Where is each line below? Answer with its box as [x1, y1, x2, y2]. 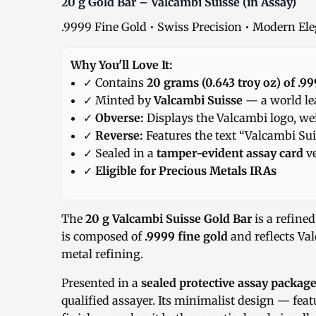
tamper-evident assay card [157, 146, 303, 161]
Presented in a [61, 276, 141, 291]
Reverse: [95, 128, 143, 143]
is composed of [61, 229, 145, 244]
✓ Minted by [83, 93, 154, 108]
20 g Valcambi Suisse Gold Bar [85, 212, 252, 226]
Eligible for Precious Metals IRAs [95, 164, 276, 178]
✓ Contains [83, 75, 147, 90]
